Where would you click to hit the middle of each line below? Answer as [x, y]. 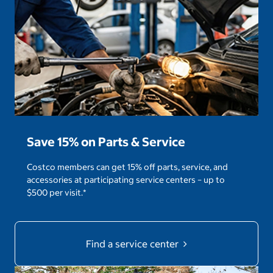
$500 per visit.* [56, 193]
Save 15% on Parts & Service [106, 142]
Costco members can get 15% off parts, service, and [127, 167]
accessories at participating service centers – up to [126, 180]
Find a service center [133, 244]
